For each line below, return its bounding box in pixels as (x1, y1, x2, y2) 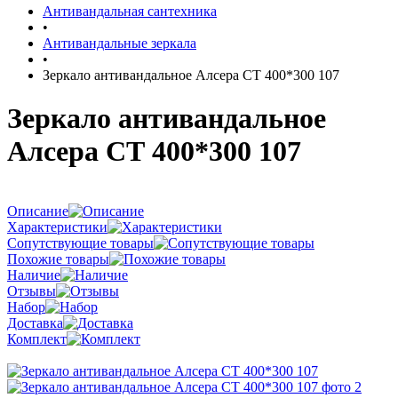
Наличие (7, 267, 60, 283)
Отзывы (7, 283, 56, 298)
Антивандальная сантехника (43, 4, 217, 19)
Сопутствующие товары (7, 235, 154, 251)
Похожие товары (7, 251, 109, 267)
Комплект (7, 330, 67, 346)
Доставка (7, 314, 63, 330)
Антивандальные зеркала (43, 36, 196, 51)
